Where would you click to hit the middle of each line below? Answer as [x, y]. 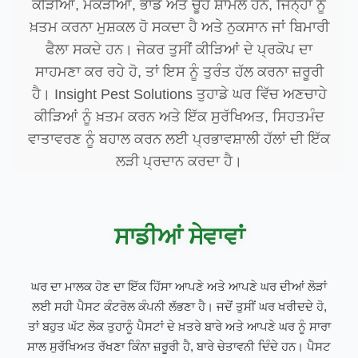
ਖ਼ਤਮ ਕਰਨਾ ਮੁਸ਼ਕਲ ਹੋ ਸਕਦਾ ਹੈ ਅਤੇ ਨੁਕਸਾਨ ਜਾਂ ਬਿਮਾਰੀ [179, 28]
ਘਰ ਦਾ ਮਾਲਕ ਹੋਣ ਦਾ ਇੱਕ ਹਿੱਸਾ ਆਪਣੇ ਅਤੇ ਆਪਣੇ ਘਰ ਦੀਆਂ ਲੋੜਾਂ [179, 287]
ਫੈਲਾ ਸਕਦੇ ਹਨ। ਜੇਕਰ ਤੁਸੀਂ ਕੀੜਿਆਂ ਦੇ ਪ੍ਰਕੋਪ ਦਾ [179, 50]
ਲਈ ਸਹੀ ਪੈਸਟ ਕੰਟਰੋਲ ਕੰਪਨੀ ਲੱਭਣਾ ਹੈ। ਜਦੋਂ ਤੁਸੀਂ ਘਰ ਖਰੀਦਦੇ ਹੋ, [179, 307]
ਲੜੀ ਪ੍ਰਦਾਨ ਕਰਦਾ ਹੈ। [179, 162]
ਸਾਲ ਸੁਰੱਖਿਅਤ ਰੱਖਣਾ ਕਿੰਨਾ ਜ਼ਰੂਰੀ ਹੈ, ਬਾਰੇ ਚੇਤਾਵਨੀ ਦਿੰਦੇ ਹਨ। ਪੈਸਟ [179, 347]
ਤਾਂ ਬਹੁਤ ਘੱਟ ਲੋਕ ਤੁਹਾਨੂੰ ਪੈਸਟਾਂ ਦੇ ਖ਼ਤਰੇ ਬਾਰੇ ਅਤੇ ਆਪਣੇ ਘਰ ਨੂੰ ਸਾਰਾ [179, 327]
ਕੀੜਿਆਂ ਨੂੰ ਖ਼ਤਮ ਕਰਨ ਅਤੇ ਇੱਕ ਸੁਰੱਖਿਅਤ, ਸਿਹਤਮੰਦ [179, 117]
